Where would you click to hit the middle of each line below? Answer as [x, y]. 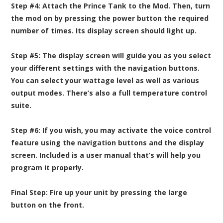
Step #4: [26, 6]
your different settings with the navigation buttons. [106, 68]
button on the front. [48, 205]
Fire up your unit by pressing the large [118, 193]
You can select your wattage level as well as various [105, 81]
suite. [21, 106]
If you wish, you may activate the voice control [126, 130]
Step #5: [26, 56]
